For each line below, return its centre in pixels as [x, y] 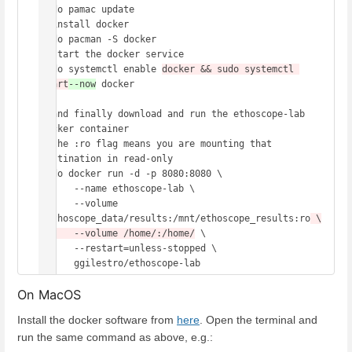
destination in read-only [110, 158]
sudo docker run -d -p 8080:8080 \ [132, 173]
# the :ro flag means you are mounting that [156, 143]
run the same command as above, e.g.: [115, 337]
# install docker [88, 24]
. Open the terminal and [258, 319]
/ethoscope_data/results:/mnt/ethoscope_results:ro [176, 218]
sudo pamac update [90, 9]
